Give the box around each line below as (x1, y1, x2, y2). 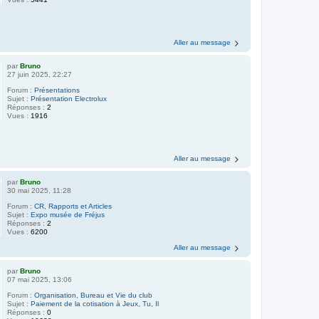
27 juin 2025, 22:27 (7, 70, 73, 78)
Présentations (34, 85, 80, 94)
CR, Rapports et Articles (34, 202, 113, 210)
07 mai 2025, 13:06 (7, 276, 73, 283)
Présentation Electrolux (31, 94, 108, 103)
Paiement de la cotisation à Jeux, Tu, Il (31, 300, 159, 308)
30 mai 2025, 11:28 (7, 187, 72, 194)
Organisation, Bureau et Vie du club (34, 291, 153, 299)
